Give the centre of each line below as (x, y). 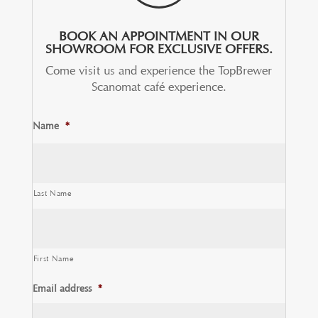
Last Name (52, 193)
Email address (62, 288)
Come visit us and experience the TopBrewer (159, 71)
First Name (53, 259)
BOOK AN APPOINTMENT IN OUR (159, 36)
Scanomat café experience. (159, 87)
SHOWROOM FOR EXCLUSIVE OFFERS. (159, 49)
